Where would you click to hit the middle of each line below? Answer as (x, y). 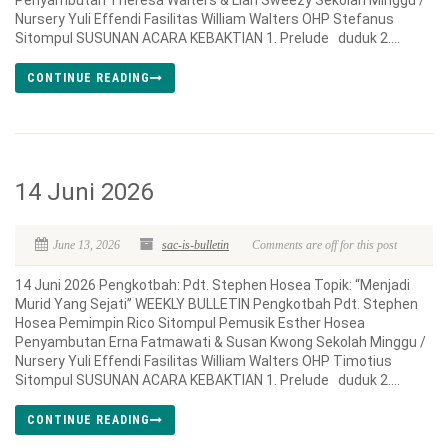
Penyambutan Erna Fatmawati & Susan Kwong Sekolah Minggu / (220, 342)
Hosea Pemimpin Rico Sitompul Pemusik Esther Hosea (190, 323)
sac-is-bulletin (195, 245)
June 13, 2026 (86, 245)
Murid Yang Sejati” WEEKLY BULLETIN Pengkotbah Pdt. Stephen (216, 304)
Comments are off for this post (324, 245)
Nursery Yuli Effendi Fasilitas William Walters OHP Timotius (203, 361)
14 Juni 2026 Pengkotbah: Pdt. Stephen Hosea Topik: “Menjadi (212, 285)
